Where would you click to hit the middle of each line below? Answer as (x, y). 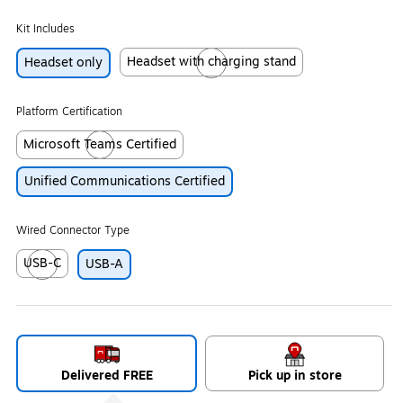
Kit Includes (45, 29)
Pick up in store (295, 376)
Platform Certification (69, 112)
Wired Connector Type (73, 230)
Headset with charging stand (211, 62)
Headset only (63, 63)
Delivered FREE (107, 376)
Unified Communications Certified (125, 181)
